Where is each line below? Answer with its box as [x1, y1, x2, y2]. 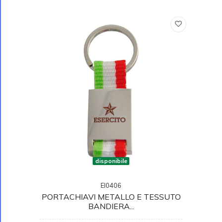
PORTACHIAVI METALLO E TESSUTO [41, 191, 181, 202]
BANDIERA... [88, 201, 134, 211]
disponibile [95, 157, 127, 165]
